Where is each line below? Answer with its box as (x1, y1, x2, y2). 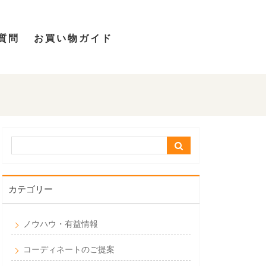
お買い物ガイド (33, 33, 113, 44)
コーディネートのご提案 (23, 245, 115, 254)
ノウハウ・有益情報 (23, 219, 99, 229)
